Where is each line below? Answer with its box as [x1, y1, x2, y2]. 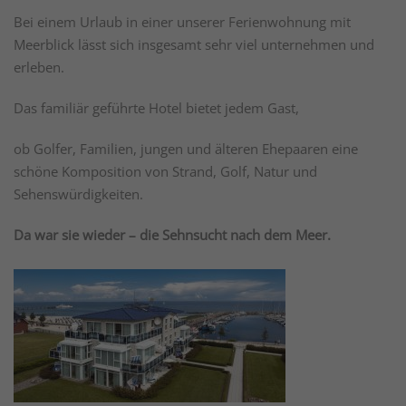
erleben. [14, 58, 64, 77]
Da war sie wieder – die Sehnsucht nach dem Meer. [14, 226, 331, 245]
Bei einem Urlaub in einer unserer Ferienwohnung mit [14, 13, 351, 32]
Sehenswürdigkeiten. [14, 185, 143, 204]
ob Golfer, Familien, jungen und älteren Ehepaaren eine [14, 140, 358, 159]
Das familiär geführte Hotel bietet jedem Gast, [14, 99, 299, 118]
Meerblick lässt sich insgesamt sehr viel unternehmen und [14, 35, 374, 54]
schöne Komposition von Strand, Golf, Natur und [14, 162, 317, 181]
